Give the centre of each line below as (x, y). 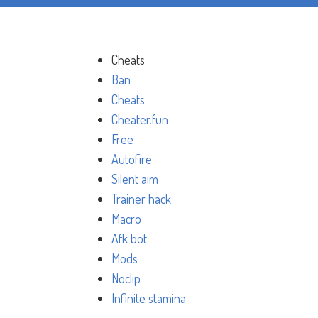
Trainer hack (141, 199)
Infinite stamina (149, 298)
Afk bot (129, 238)
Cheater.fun (140, 119)
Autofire (132, 159)
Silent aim (135, 179)
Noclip (126, 278)
